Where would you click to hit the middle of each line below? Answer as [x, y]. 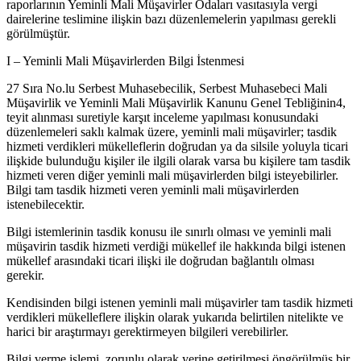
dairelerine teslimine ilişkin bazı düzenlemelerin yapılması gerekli [171, 19]
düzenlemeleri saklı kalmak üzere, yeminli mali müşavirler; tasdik [172, 131]
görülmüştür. [38, 33]
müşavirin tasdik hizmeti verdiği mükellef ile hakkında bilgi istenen [176, 246]
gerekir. [25, 275]
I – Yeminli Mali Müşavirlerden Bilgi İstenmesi [125, 60]
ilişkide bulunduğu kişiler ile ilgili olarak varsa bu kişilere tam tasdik [178, 160]
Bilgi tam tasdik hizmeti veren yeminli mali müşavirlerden [153, 189]
